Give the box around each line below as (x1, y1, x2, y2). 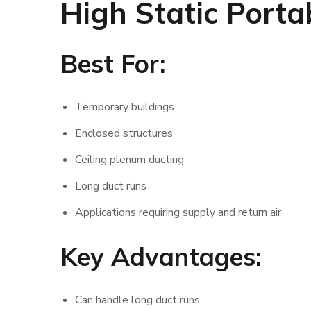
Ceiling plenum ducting (74, 152, 184, 167)
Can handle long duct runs (74, 292, 200, 308)
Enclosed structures (74, 126, 173, 141)
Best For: (60, 48, 165, 79)
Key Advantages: (60, 241, 261, 272)
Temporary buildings (74, 99, 174, 115)
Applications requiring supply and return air (74, 205, 281, 220)
